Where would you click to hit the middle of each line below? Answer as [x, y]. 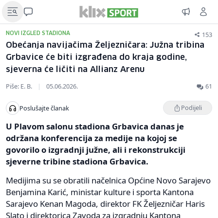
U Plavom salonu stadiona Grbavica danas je [95, 126]
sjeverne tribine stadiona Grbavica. [77, 161]
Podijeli [191, 108]
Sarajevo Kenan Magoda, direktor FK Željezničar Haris [105, 204]
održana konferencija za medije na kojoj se [91, 138]
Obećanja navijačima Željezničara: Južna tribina [105, 45]
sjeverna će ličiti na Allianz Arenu [75, 70]
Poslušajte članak [44, 108]
